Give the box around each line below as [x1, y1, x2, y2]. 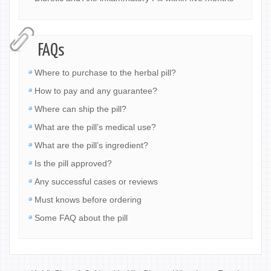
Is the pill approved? [34, 158, 112, 169]
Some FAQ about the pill [34, 213, 128, 223]
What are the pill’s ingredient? [34, 140, 148, 151]
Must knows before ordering [34, 195, 142, 205]
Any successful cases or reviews [34, 177, 158, 187]
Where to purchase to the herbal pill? [34, 68, 176, 78]
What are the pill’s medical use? [34, 122, 156, 132]
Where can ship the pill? [34, 104, 126, 114]
